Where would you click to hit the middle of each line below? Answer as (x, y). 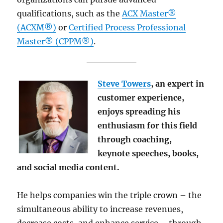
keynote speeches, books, (148, 153)
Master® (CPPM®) (56, 41)
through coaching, (135, 139)
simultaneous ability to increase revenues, (100, 209)
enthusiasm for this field (148, 125)
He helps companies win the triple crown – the (110, 195)
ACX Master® (149, 13)
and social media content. (68, 167)
